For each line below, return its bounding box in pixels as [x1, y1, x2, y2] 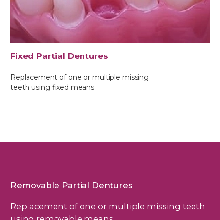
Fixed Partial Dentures [10, 51, 108, 61]
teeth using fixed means [10, 83, 94, 92]
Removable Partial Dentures [10, 180, 133, 191]
